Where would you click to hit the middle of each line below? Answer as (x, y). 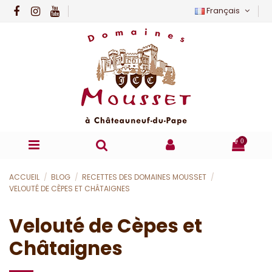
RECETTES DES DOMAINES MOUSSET (145, 177)
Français (223, 11)
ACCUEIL (24, 177)
